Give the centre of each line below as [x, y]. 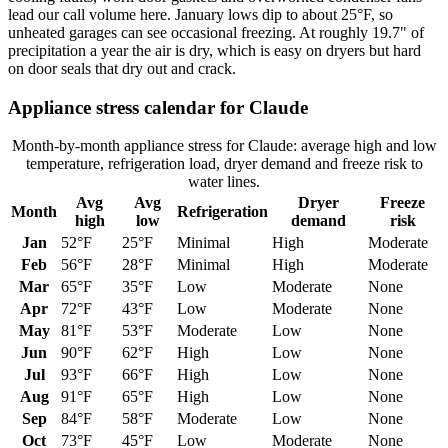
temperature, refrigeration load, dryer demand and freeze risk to [224, 164]
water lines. [224, 182]
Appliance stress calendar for [128, 107]
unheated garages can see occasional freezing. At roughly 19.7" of [216, 33]
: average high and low [364, 146]
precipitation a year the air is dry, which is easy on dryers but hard [214, 51]
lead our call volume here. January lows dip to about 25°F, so [200, 15]
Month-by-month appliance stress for [129, 146]
